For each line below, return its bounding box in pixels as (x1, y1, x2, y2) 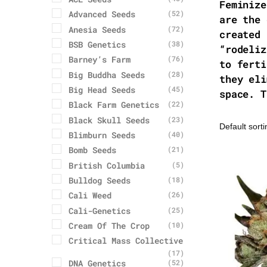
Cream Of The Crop (69, 220, 150, 232)
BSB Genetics (69, 39, 126, 51)
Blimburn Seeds (69, 129, 135, 141)
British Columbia (69, 159, 145, 171)
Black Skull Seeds (69, 114, 150, 126)
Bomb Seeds (69, 144, 116, 156)
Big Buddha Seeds (69, 69, 145, 80)
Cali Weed (69, 190, 111, 201)
